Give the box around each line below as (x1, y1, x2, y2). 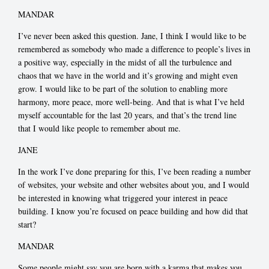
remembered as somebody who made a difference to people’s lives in (18, 43, 250, 55)
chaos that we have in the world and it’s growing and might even (18, 70, 238, 82)
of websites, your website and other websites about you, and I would (18, 179, 249, 191)
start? (18, 219, 36, 231)
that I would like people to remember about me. (18, 122, 181, 134)
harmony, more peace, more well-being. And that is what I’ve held (18, 96, 244, 108)
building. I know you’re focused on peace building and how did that (18, 205, 248, 217)
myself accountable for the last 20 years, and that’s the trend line (18, 109, 237, 121)
